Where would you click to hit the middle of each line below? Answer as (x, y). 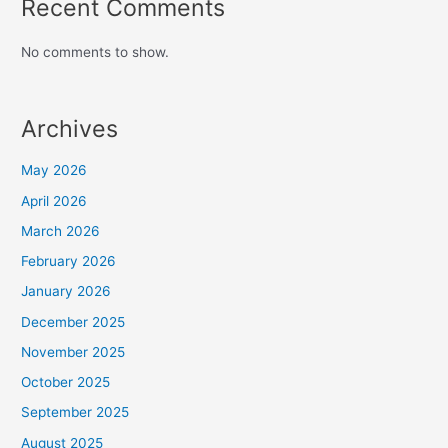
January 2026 (66, 291)
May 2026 (54, 170)
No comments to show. (95, 52)
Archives (70, 129)
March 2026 (61, 230)
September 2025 (75, 412)
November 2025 (73, 351)
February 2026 (69, 261)
